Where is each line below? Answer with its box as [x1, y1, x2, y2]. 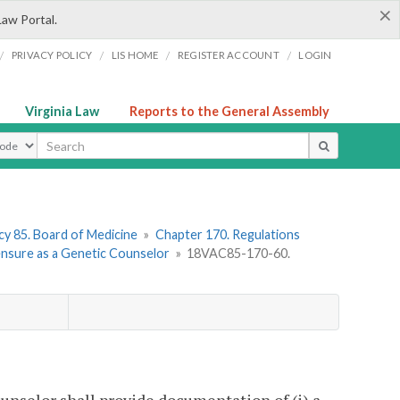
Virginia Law [25, 104, 99, 119]
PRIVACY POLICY [11, 49, 93, 61]
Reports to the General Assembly [129, 104, 329, 119]
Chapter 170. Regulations [154, 227, 300, 243]
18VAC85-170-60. [187, 246, 291, 262]
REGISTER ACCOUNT [177, 49, 279, 61]
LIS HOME [111, 49, 159, 61]
